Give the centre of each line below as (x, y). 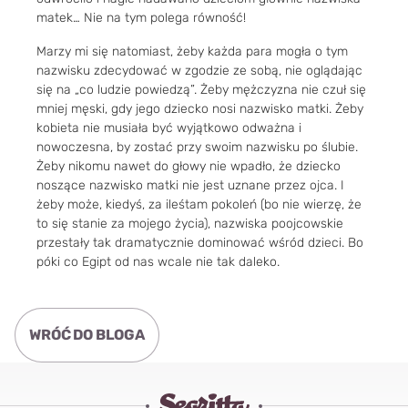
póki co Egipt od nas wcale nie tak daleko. (158, 261)
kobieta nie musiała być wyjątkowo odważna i (169, 127)
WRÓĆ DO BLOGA (87, 334)
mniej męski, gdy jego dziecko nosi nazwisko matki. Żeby (200, 108)
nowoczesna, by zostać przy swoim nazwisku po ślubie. (197, 147)
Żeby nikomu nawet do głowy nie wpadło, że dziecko (189, 166)
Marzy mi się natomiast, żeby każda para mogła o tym (192, 51)
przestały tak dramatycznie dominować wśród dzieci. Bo (200, 242)
